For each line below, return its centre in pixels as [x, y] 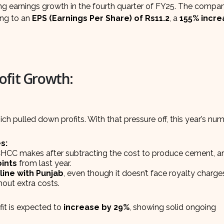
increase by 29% [96, 207]
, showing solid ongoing [173, 207]
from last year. [44, 163]
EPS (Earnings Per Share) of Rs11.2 [101, 18]
